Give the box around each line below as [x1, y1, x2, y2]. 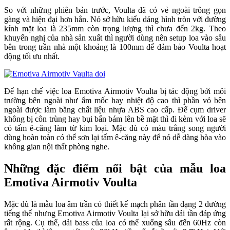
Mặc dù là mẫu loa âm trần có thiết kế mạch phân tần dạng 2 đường [4, 200, 226, 208]
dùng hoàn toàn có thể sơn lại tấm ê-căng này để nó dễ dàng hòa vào [4, 133, 226, 142]
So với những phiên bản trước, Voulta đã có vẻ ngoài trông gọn [4, 6, 226, 15]
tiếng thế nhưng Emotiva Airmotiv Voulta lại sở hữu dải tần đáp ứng [4, 209, 226, 218]
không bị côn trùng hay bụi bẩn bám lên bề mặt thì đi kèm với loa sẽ [4, 114, 226, 124]
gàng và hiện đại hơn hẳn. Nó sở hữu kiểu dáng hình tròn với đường [4, 15, 226, 24]
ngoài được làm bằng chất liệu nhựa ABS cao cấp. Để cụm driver [4, 105, 226, 114]
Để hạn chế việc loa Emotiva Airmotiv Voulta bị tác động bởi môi [4, 87, 226, 96]
